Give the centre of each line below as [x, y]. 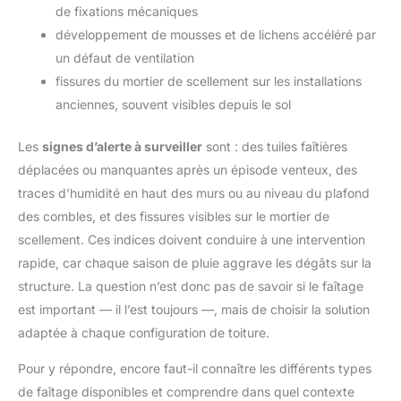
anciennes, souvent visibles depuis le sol [173, 104]
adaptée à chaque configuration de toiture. [144, 332]
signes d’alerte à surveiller [122, 146]
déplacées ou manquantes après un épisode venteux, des [188, 169]
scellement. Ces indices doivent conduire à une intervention [192, 239]
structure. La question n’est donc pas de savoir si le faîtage [191, 286]
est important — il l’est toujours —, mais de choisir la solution [194, 309]
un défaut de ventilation [125, 57]
